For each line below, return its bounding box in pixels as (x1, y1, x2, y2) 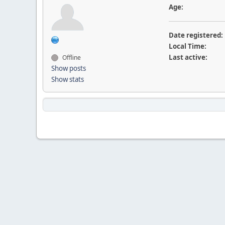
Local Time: (168, 42, 206, 51)
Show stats (51, 75, 84, 84)
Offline (61, 53, 81, 62)
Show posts (51, 64, 86, 73)
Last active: (168, 53, 207, 62)
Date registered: (168, 31, 223, 40)
